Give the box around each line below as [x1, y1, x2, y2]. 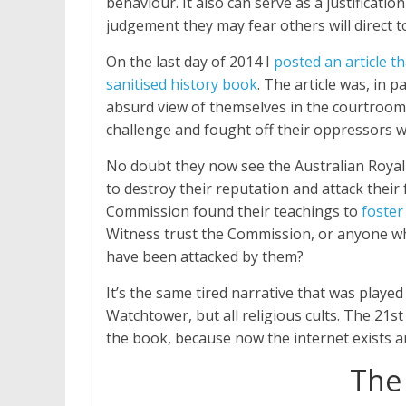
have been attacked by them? [106, 246, 304, 266]
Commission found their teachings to [106, 200, 362, 221]
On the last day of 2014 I [106, 51, 274, 72]
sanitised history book [106, 73, 257, 94]
